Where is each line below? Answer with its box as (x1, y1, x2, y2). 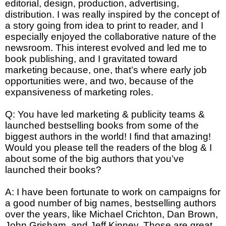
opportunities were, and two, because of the (5, 76, 194, 87)
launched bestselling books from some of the (5, 120, 199, 131)
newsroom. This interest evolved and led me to (5, 42, 207, 53)
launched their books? (5, 164, 104, 176)
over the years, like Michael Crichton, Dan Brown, (5, 209, 218, 220)
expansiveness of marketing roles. (5, 87, 153, 98)
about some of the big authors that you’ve (5, 153, 184, 164)
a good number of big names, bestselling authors (5, 198, 216, 209)
